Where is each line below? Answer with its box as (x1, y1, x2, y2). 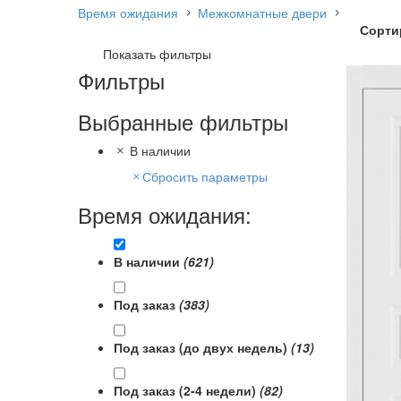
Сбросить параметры (142, 166, 268, 185)
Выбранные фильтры (78, 105, 288, 137)
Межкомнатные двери (198, 3, 327, 21)
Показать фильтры (103, 44, 211, 63)
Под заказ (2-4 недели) (114, 380, 260, 399)
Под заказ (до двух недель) (114, 337, 291, 356)
